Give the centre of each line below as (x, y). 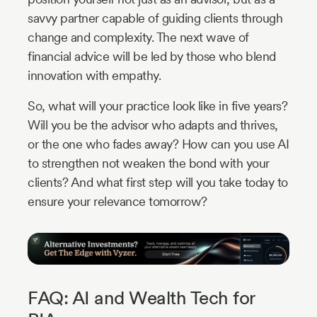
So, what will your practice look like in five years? (157, 105)
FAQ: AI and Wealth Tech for (141, 298)
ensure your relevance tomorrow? (117, 201)
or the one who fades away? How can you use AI (158, 144)
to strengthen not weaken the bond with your (149, 163)
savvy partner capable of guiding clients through (155, 18)
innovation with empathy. (94, 75)
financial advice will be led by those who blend (152, 56)
